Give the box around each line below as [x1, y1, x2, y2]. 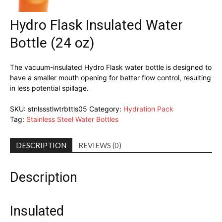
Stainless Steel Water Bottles [26, 115, 118, 123]
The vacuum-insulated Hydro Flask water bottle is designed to [10, 63, 212, 71]
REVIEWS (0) [78, 141, 121, 150]
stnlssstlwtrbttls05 [28, 105, 87, 113]
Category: [89, 105, 123, 113]
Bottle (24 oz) [10, 35, 95, 51]
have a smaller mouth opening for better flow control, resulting [10, 73, 211, 82]
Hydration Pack [123, 105, 173, 113]
